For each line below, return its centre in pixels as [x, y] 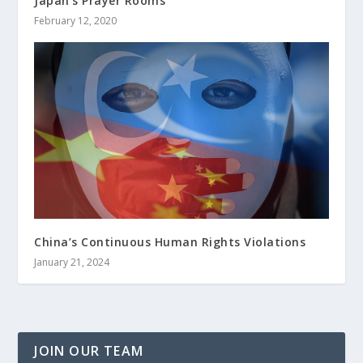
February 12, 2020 [76, 21]
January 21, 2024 [72, 263]
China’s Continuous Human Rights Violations [174, 242]
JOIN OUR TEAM [89, 351]
